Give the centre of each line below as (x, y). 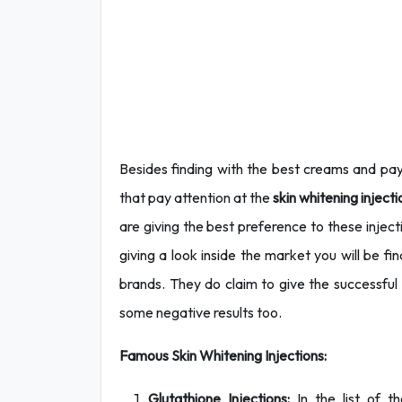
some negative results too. (201, 312)
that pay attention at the (196, 197)
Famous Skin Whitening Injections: (223, 355)
